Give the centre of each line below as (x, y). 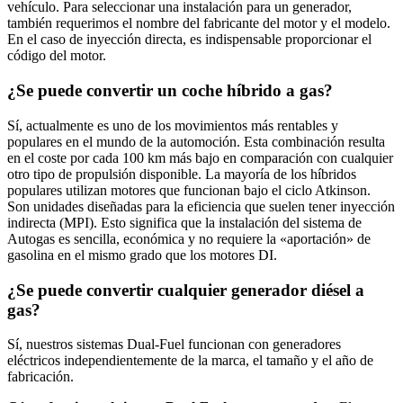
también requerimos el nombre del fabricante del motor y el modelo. (199, 23)
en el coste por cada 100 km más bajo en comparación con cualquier (200, 157)
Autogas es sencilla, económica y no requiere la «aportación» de (189, 238)
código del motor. (57, 56)
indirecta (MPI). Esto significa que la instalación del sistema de (184, 222)
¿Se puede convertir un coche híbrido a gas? (170, 91)
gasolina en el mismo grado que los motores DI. (142, 255)
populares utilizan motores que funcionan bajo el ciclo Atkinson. (189, 190)
